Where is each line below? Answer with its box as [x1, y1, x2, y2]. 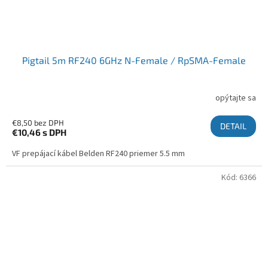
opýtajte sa [215, 92, 256, 104]
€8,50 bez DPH [12, 118, 64, 128]
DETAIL [220, 121, 246, 132]
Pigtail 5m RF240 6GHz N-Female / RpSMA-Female [22, 54, 246, 66]
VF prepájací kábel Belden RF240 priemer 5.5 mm [12, 148, 185, 160]
